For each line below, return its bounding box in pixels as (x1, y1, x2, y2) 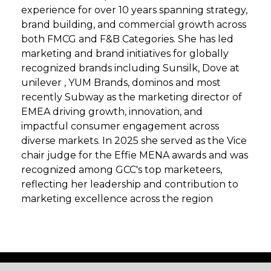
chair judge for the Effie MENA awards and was (21, 149, 248, 161)
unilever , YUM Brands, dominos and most (21, 77, 221, 88)
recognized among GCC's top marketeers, (21, 164, 222, 175)
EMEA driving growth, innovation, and (21, 106, 203, 117)
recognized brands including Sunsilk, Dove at (21, 62, 240, 74)
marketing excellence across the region (21, 193, 213, 204)
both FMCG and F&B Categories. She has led (21, 33, 233, 45)
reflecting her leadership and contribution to (21, 178, 238, 190)
